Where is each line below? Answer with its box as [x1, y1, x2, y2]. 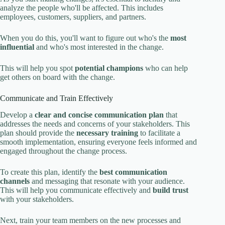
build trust [153, 185, 188, 194]
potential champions [75, 63, 143, 72]
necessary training [76, 128, 138, 137]
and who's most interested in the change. [34, 42, 164, 51]
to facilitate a [138, 128, 180, 137]
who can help [143, 63, 188, 72]
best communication [99, 167, 167, 176]
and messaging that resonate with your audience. [30, 176, 185, 185]
